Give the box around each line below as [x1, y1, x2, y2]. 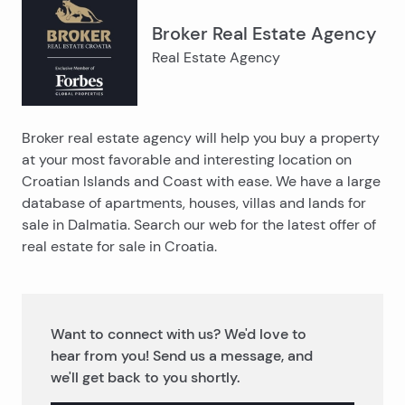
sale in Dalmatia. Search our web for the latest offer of [22, 216, 376, 233]
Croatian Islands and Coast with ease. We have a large [22, 173, 381, 190]
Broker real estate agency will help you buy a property [22, 129, 380, 146]
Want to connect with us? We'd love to [51, 325, 306, 343]
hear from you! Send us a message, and [51, 346, 313, 364]
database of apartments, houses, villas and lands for [22, 194, 366, 212]
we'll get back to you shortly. [51, 368, 240, 386]
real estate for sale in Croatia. [22, 238, 217, 255]
